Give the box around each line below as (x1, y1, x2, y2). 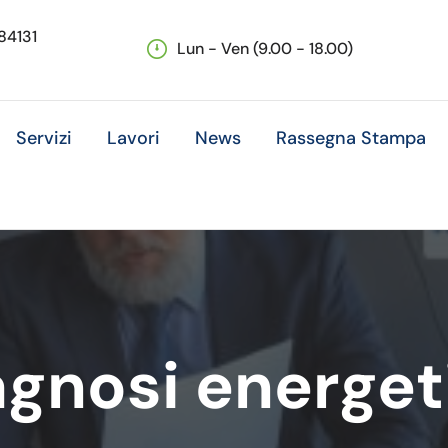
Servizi (16, 126, 73, 150)
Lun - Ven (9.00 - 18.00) (176, 38, 353, 59)
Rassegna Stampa (276, 126, 427, 150)
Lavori (107, 126, 161, 150)
